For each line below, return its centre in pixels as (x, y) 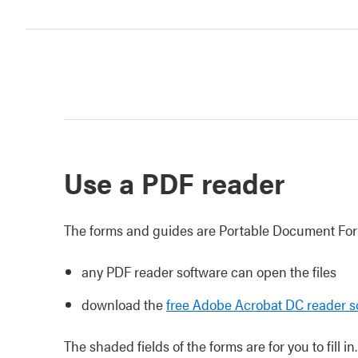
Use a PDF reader (174, 182)
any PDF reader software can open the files (209, 271)
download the (124, 304)
